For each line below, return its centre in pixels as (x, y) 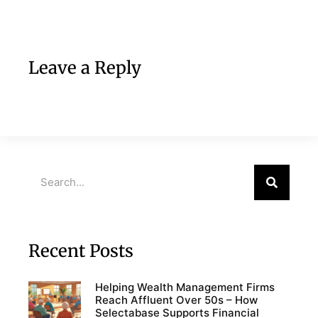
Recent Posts (81, 251)
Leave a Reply (85, 67)
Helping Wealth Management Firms (185, 287)
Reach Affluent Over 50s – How (176, 300)
